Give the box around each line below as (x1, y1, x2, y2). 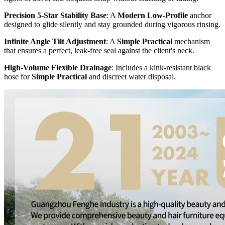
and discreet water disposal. (87, 72, 176, 81)
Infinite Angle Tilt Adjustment (4, 37, 106, 46)
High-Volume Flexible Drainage (4, 63, 111, 72)
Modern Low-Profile (118, 11, 188, 20)
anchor (188, 11, 211, 20)
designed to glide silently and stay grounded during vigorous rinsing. (4, 20, 220, 29)
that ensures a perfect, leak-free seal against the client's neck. (4, 46, 194, 55)
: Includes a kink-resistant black (111, 63, 211, 72)
